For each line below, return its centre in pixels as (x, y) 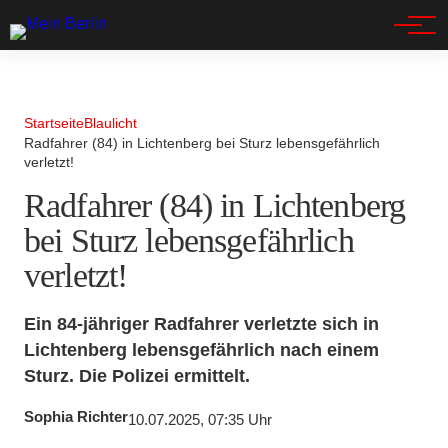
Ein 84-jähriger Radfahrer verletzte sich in (201, 323)
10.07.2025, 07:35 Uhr (200, 420)
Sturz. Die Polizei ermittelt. (137, 375)
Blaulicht (110, 123)
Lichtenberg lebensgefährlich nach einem (201, 349)
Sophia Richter (76, 417)
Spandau (66, 38)
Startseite (54, 123)
